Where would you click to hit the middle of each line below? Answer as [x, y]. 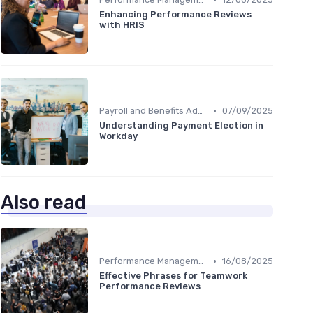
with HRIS [122, 25]
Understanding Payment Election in [181, 126]
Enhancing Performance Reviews [175, 15]
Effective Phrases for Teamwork [173, 276]
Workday [118, 136]
